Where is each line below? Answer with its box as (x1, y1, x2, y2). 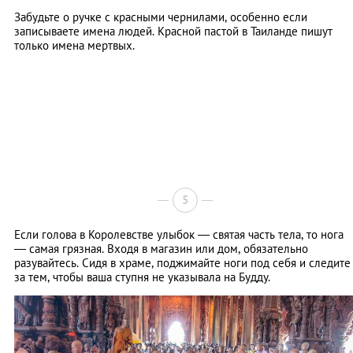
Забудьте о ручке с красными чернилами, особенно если (14, 9, 307, 25)
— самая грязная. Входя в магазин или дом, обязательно (14, 241, 308, 257)
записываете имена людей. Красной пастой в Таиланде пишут (14, 24, 333, 39)
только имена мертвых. (14, 38, 135, 54)
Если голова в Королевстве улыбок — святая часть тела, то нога (14, 227, 344, 243)
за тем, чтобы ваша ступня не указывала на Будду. (14, 269, 270, 285)
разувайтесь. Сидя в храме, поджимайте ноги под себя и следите (14, 255, 351, 271)
